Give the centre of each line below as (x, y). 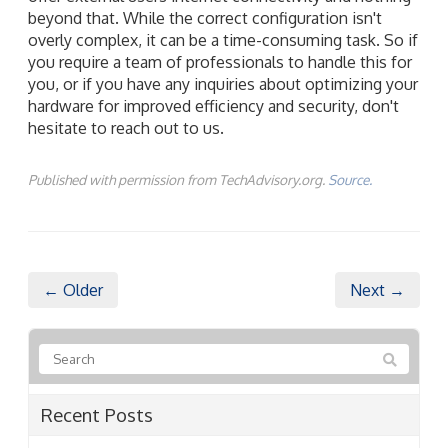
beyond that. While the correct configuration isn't (205, 17)
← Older (73, 289)
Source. (350, 179)
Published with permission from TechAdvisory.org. (178, 179)
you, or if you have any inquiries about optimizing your (223, 83)
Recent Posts (97, 414)
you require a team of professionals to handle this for (220, 61)
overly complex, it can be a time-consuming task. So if (223, 39)
